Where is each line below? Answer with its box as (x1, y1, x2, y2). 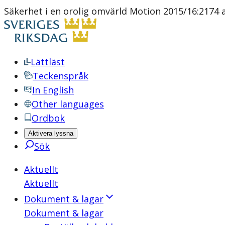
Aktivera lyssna (28, 130, 73, 137)
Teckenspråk (33, 70, 88, 82)
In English (32, 84, 74, 96)
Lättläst (31, 56, 65, 68)
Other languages (32, 98, 104, 110)
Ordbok (32, 112, 65, 124)
